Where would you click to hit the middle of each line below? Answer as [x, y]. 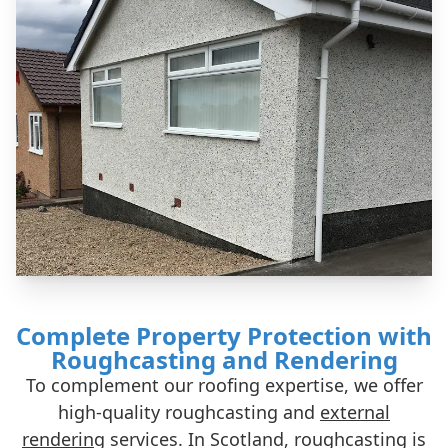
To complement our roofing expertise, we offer [224, 385]
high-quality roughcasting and [189, 412]
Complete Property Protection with [224, 335]
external [355, 412]
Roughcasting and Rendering [224, 359]
